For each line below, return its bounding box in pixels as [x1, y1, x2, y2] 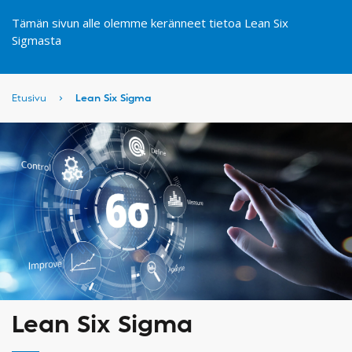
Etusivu [12, 93, 46, 103]
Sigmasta [12, 32, 61, 48]
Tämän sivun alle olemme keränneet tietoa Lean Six [12, 15, 288, 31]
